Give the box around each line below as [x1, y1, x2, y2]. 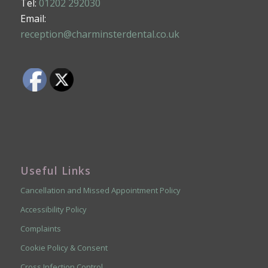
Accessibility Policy [20, 203, 87, 215]
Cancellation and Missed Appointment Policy [20, 184, 181, 196]
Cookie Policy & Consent [20, 242, 108, 253]
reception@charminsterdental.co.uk [20, 28, 179, 41]
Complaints [20, 223, 61, 234]
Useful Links [20, 163, 91, 178]
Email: [20, 12, 46, 26]
